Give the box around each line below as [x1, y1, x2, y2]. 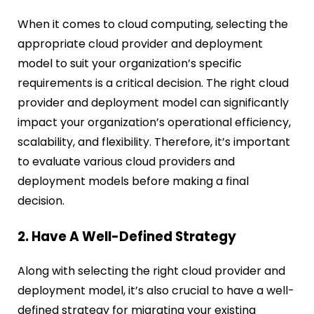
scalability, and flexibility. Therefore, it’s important [18, 133, 290, 150]
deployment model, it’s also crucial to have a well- [18, 282, 294, 299]
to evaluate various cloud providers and [18, 153, 235, 170]
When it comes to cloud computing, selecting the [18, 15, 288, 32]
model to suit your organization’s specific [18, 55, 242, 71]
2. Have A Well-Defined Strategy [18, 226, 236, 246]
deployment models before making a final [18, 172, 249, 189]
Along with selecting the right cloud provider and [18, 263, 285, 280]
